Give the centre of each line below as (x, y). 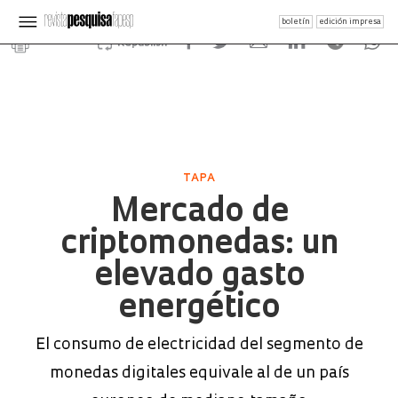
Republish (142, 44)
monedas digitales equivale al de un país (199, 374)
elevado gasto (199, 277)
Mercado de (199, 213)
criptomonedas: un (199, 245)
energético (199, 309)
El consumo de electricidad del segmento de (199, 345)
